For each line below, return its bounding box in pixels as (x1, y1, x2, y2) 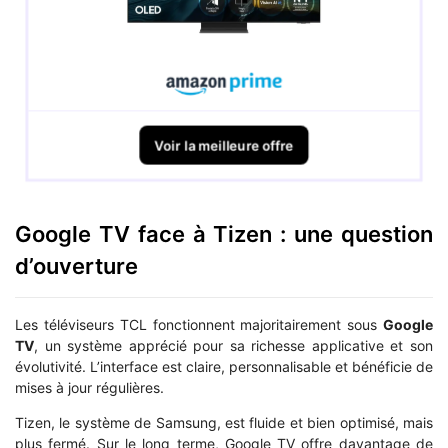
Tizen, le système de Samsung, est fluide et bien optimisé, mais (15, 413, 433, 431)
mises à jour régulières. (15, 378, 164, 396)
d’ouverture (15, 252, 138, 279)
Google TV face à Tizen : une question (15, 220, 433, 247)
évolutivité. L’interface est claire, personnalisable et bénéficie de (15, 357, 433, 375)
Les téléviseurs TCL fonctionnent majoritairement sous (15, 315, 383, 333)
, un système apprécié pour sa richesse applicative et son (34, 336, 433, 354)
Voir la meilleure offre (154, 137, 294, 154)
